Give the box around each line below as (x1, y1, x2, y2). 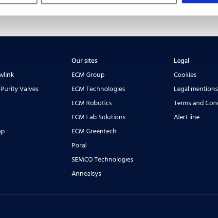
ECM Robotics (72, 98, 112, 108)
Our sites (72, 56, 98, 66)
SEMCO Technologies (72, 155, 134, 164)
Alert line (173, 112, 200, 122)
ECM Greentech (72, 127, 117, 136)
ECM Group (72, 70, 105, 80)
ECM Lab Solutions (72, 112, 126, 122)
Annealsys (72, 169, 102, 179)
